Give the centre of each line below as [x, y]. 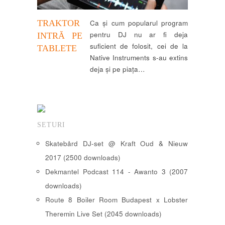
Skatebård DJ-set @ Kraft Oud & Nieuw [117, 144]
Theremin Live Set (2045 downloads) [103, 214]
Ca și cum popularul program [139, 23]
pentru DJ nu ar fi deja [139, 34]
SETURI [51, 125]
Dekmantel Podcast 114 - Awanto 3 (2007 [117, 172]
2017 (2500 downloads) [83, 158]
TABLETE [57, 48]
